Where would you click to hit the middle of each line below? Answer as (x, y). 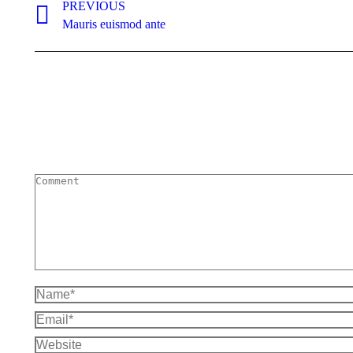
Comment (59, 180)
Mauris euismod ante (114, 24)
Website (54, 343)
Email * (54, 318)
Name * (54, 292)
